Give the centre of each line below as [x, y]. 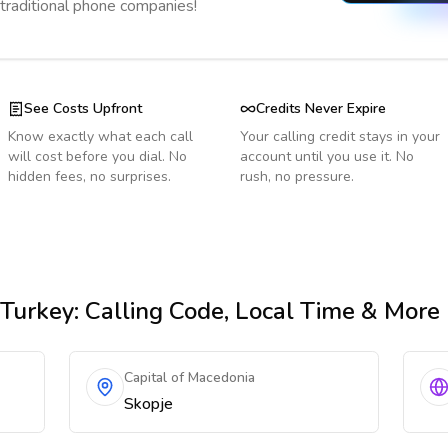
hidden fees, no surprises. [89, 176]
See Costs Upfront [83, 108]
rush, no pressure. [297, 176]
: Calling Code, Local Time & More [257, 311]
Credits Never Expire [321, 108]
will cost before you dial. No [97, 156]
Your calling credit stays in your [340, 136]
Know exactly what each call [100, 136]
